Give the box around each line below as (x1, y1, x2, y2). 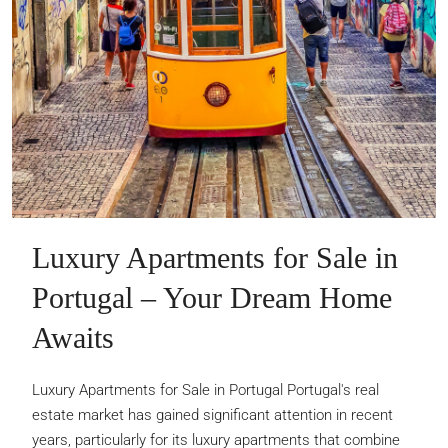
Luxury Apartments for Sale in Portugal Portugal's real (32, 380, 379, 399)
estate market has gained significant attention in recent (32, 405, 393, 424)
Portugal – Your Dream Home (32, 280, 392, 314)
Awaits (32, 320, 114, 354)
